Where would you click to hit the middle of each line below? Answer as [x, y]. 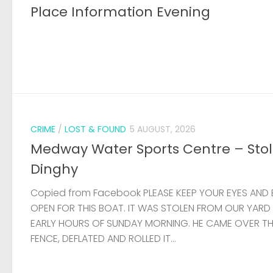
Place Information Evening [120, 12]
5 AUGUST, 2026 [163, 129]
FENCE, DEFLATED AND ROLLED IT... [103, 239]
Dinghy [54, 169]
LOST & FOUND [95, 129]
